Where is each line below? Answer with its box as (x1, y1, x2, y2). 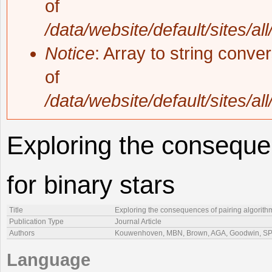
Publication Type (9, 217, 64, 226)
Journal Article (115, 217, 161, 226)
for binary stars (7, 171, 175, 200)
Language (7, 250, 90, 270)
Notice (45, 44, 95, 64)
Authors (9, 229, 35, 238)
